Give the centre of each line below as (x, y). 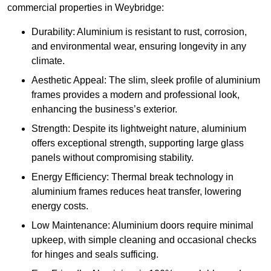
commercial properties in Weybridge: (86, 8)
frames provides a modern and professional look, (135, 95)
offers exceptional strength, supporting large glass (138, 143)
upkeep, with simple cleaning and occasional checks (144, 240)
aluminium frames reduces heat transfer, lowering (136, 192)
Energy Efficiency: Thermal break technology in (132, 177)
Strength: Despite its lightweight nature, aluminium (139, 129)
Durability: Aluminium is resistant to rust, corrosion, (139, 32)
